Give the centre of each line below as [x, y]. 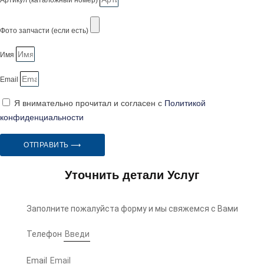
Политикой [185, 103]
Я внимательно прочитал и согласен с [89, 103]
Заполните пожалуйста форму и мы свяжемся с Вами [132, 209]
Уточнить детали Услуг [132, 175]
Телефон [45, 234]
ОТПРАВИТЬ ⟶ [52, 145]
